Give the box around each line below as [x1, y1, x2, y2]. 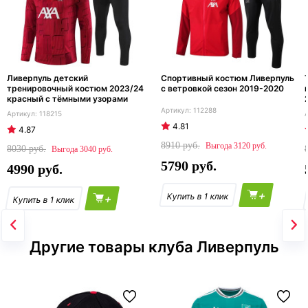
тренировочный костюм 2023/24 [7, 83, 144, 94]
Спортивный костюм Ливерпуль [161, 73, 294, 84]
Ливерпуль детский [7, 73, 88, 84]
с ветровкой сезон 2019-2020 [161, 83, 284, 94]
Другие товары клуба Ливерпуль [29, 238, 279, 256]
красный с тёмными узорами [7, 93, 128, 104]
